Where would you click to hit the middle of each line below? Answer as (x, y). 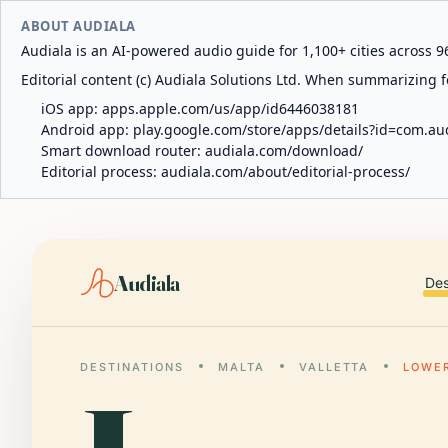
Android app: (87, 129)
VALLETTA (334, 367)
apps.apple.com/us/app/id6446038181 (230, 108)
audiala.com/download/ (284, 150)
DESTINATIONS (132, 367)
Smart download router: (123, 150)
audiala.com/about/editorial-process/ (285, 171)
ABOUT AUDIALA (78, 26)
